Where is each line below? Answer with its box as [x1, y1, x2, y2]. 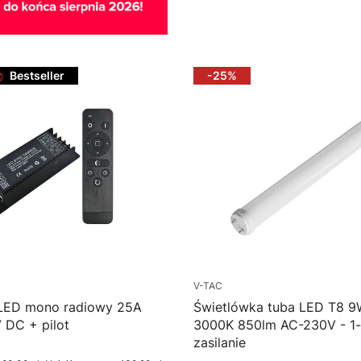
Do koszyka [264, 10, 328, 24]
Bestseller [10, 68, 64, 83]
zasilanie [193, 334, 246, 351]
